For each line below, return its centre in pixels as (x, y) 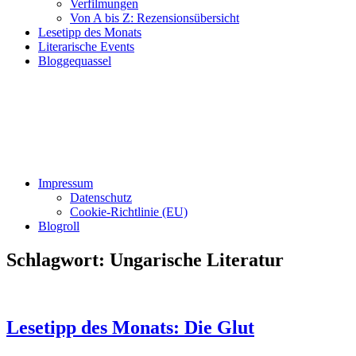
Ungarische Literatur (197, 259)
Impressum (66, 183)
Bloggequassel (75, 61)
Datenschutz (101, 197)
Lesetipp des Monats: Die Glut (130, 327)
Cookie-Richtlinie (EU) (129, 212)
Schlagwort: (58, 259)
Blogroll (59, 226)
